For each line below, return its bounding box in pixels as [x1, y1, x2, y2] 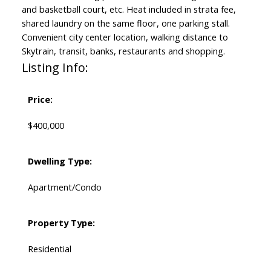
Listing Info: [21, 59, 88, 76]
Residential [27, 243, 71, 255]
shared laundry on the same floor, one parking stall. [21, 17, 230, 30]
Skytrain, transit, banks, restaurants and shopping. [21, 45, 225, 57]
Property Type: [27, 217, 95, 229]
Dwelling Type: [27, 155, 92, 168]
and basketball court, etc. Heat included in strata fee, [21, 3, 236, 16]
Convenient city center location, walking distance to [21, 31, 228, 44]
